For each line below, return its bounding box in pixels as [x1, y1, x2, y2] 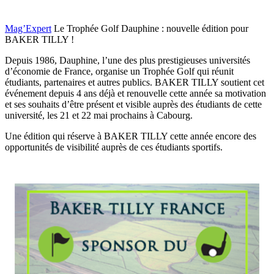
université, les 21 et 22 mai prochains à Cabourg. [5, 109, 193, 120]
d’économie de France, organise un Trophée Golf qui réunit [5, 65, 234, 76]
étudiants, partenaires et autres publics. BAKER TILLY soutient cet [5, 76, 264, 87]
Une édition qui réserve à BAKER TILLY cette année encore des [5, 130, 256, 141]
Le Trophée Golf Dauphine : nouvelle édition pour [54, 23, 248, 34]
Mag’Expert [5, 23, 51, 34]
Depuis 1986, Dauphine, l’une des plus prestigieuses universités [5, 54, 250, 65]
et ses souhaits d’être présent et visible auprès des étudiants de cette [5, 98, 262, 109]
